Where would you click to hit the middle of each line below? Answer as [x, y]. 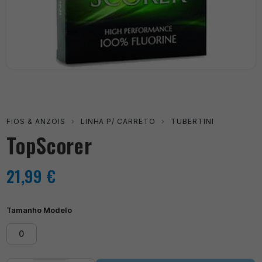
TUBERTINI [192, 121]
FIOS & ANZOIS [36, 121]
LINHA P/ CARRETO [118, 121]
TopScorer [49, 145]
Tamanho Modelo [39, 210]
